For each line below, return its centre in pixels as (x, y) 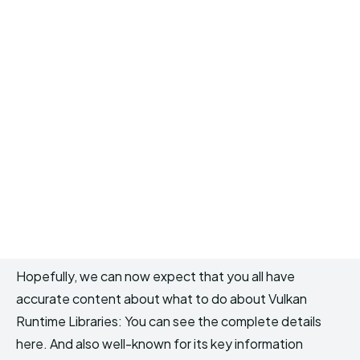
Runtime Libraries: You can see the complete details (169, 321)
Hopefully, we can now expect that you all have (155, 276)
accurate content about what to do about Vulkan (162, 298)
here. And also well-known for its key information (160, 343)
